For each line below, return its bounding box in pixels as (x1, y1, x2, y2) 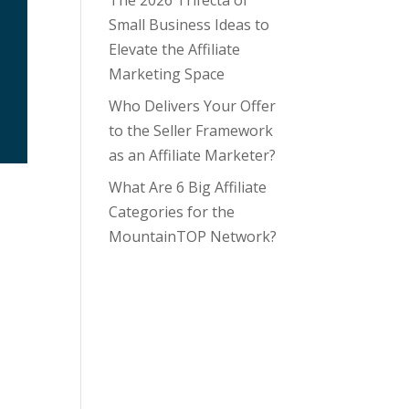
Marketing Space (109, 64, 225, 84)
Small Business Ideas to (109, 15, 270, 35)
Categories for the (109, 202, 236, 222)
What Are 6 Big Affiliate (109, 177, 267, 197)
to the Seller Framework (109, 121, 274, 141)
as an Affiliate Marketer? (109, 145, 277, 165)
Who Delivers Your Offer (109, 96, 277, 116)
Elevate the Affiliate (109, 39, 241, 59)
